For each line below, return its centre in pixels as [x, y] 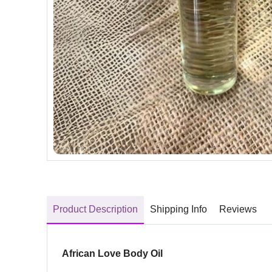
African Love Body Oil [112, 253]
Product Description [95, 209]
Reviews [238, 209]
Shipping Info [178, 209]
